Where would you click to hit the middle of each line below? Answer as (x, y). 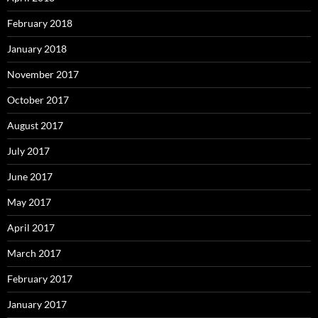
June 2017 (30, 177)
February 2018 (40, 23)
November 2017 (43, 75)
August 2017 (35, 126)
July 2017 (28, 151)
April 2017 (31, 228)
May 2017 (29, 202)
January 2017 (37, 305)
